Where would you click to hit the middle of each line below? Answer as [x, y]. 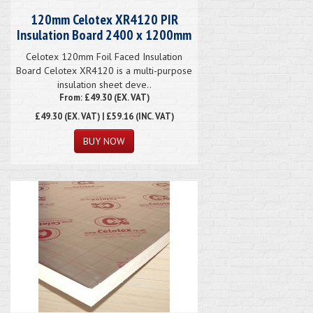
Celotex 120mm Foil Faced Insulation [104, 56]
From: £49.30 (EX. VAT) [104, 97]
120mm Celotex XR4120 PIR [104, 19]
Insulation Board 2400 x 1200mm [104, 35]
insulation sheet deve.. [104, 84]
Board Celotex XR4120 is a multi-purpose [104, 70]
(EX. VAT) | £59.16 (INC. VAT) [118, 116]
